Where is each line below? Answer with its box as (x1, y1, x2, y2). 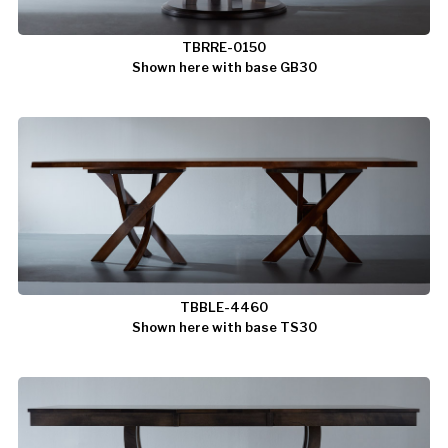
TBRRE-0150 (182, 38, 266, 55)
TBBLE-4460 (180, 298, 268, 315)
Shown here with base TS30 (131, 318, 317, 335)
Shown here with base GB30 (131, 58, 317, 75)
